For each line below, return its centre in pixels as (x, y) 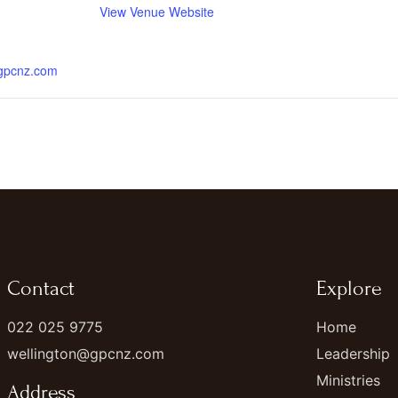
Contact (41, 288)
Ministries (348, 380)
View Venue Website (157, 11)
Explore (349, 288)
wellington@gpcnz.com (86, 353)
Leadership (353, 353)
